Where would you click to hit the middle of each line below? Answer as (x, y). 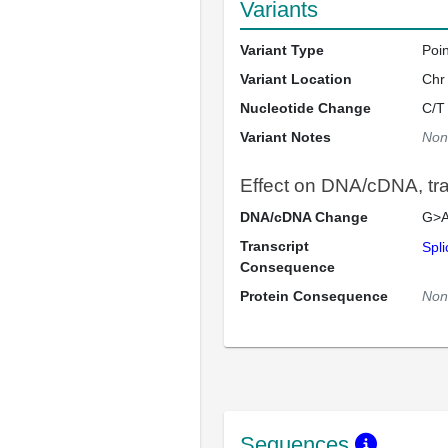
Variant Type (282, 50)
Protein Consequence (314, 296)
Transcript (274, 246)
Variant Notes (285, 137)
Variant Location (296, 79)
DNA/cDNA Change (304, 217)
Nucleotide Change (305, 108)
